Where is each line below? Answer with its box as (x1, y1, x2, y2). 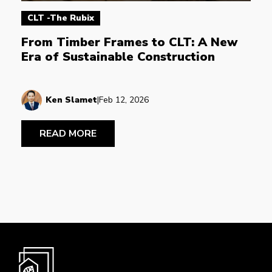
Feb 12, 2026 (99, 93, 149, 106)
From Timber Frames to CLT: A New (21, 33, 241, 50)
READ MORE (39, 126, 97, 140)
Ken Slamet (46, 93, 97, 106)
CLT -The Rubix (27, 12, 94, 24)
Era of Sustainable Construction (21, 48, 215, 65)
